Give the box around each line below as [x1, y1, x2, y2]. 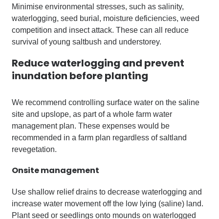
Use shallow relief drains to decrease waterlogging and [12, 188, 202, 196]
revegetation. [12, 145, 57, 153]
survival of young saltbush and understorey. [12, 38, 161, 46]
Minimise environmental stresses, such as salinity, [12, 2, 184, 11]
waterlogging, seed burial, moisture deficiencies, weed [12, 14, 199, 22]
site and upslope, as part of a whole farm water [12, 110, 172, 118]
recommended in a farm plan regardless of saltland [12, 133, 187, 142]
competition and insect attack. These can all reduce [12, 26, 189, 34]
